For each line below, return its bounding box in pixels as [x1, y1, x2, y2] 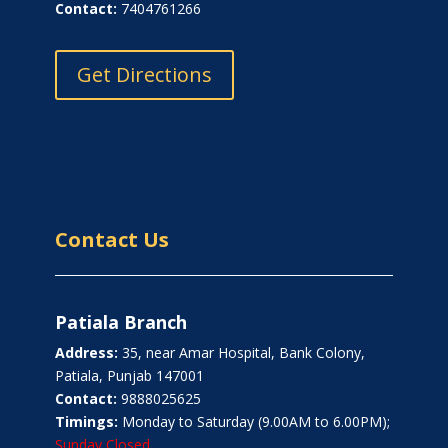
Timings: [54, 412, 118, 432]
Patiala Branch [54, 310, 187, 335]
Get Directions [76, 61, 212, 89]
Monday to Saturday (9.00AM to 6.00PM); [117, 412, 390, 432]
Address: [54, 343, 118, 363]
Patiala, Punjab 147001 [54, 366, 204, 386]
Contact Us [54, 226, 169, 254]
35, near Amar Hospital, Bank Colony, [117, 343, 365, 363]
